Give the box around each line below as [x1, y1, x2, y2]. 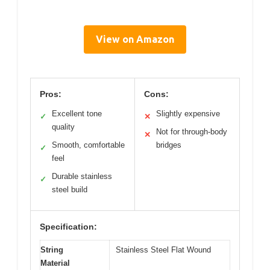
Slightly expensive [156, 108, 220, 118]
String [40, 245, 63, 254]
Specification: [40, 221, 97, 231]
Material [40, 258, 70, 268]
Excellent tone [52, 108, 102, 118]
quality [52, 122, 75, 131]
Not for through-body [156, 127, 227, 136]
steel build [52, 184, 87, 194]
